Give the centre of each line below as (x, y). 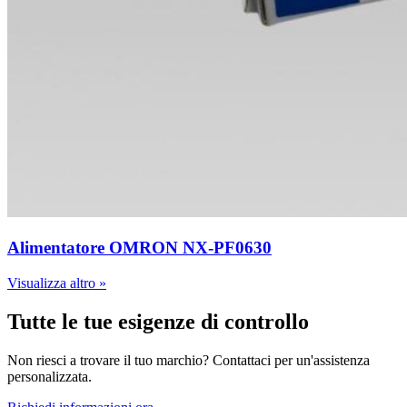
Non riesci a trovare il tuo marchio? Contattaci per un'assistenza (189, 360)
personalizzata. (50, 376)
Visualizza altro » (57, 283)
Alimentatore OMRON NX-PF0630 (139, 248)
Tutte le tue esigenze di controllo (158, 321)
